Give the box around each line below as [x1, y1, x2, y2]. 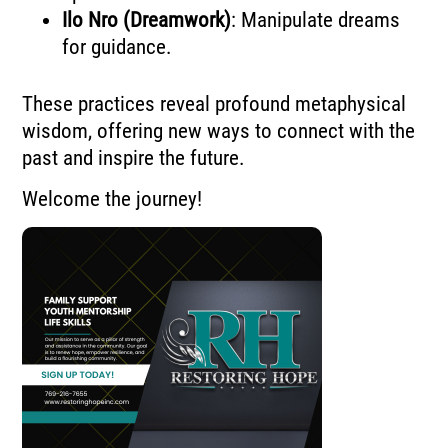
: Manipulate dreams [231, 7, 401, 32]
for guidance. [62, 34, 173, 59]
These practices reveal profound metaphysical [22, 91, 407, 116]
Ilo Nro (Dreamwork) [62, 7, 232, 32]
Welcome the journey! [22, 186, 203, 211]
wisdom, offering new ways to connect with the [22, 118, 416, 143]
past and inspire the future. [22, 145, 246, 170]
